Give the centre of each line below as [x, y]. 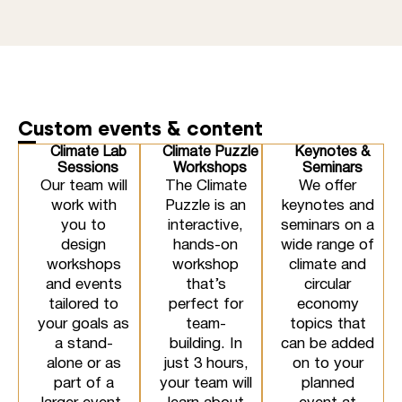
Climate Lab [88, 153]
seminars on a [328, 226]
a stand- [83, 345]
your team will [205, 384]
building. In [205, 345]
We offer [328, 187]
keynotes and [328, 206]
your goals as [83, 325]
